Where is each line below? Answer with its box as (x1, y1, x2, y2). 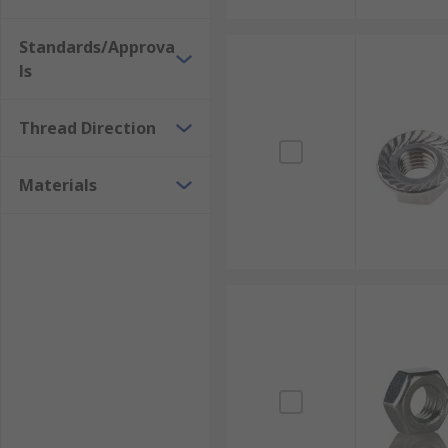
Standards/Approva (19, 36, 175, 58)
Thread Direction (19, 117, 156, 139)
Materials (19, 174, 97, 196)
